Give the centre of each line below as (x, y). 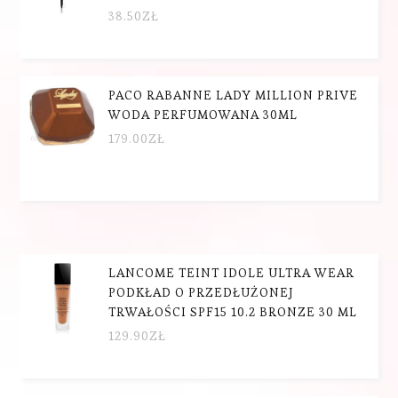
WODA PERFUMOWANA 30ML (203, 114)
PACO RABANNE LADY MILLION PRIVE (234, 95)
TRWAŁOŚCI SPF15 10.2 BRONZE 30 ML (233, 311)
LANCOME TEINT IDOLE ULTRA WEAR (232, 272)
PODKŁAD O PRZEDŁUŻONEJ (202, 292)
